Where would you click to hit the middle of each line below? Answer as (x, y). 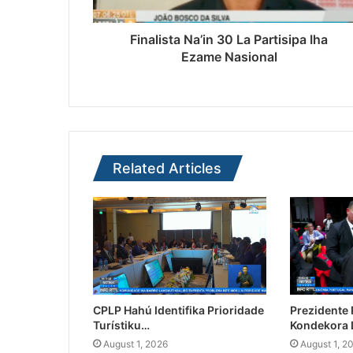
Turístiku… (121, 325)
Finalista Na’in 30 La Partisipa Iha (229, 40)
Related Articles (167, 169)
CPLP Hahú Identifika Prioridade (178, 310)
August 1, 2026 (136, 344)
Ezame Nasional (229, 57)
